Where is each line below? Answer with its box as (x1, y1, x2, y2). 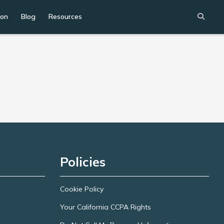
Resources (48, 12, 82, 21)
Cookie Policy (59, 184, 103, 193)
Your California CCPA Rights (59, 202, 151, 211)
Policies (59, 154, 105, 169)
